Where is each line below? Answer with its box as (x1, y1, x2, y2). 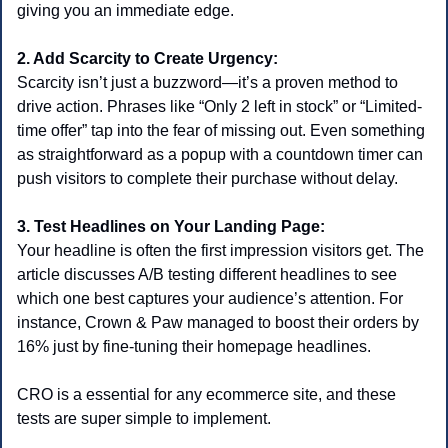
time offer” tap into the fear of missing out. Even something (17, 122, 425, 140)
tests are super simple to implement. (17, 410, 271, 428)
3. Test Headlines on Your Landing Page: (17, 218, 325, 236)
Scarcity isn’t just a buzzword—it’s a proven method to (17, 74, 398, 92)
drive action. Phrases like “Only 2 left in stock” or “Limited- (17, 98, 422, 116)
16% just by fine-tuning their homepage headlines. (17, 338, 371, 356)
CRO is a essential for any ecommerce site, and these (17, 386, 396, 404)
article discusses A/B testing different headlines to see (17, 266, 397, 284)
